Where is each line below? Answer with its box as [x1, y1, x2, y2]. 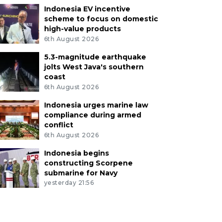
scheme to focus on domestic [44, 14, 158, 24]
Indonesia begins [44, 148, 109, 158]
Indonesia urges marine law [44, 100, 148, 110]
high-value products [44, 24, 121, 34]
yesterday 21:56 [44, 179, 94, 187]
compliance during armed [44, 110, 141, 119]
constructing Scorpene [44, 158, 133, 167]
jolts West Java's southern [44, 62, 144, 71]
